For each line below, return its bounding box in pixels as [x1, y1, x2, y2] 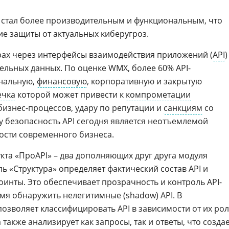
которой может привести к [15, 89, 126, 100]
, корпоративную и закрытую [87, 76, 202, 87]
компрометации [126, 89, 191, 100]
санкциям [164, 102, 202, 113]
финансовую [37, 76, 87, 87]
